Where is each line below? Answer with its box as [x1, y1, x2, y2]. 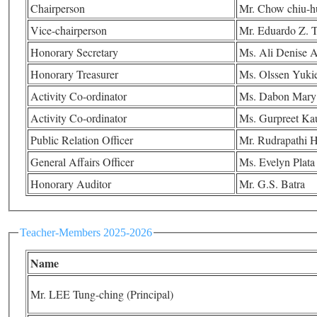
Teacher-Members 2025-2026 [20, 226, 152, 238]
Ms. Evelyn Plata [239, 154, 315, 169]
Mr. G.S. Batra [239, 175, 305, 191]
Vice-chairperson [30, 22, 107, 38]
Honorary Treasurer [30, 66, 118, 81]
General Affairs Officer [30, 154, 134, 169]
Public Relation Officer [30, 132, 133, 147]
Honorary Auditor [30, 175, 111, 191]
